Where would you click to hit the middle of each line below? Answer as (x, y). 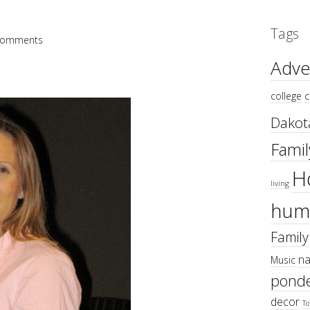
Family (289, 237)
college (286, 96)
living (280, 184)
